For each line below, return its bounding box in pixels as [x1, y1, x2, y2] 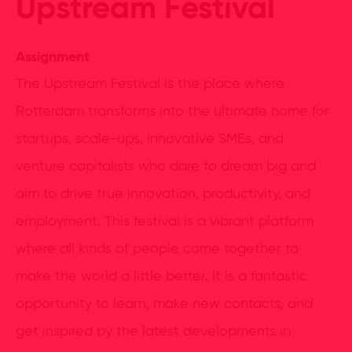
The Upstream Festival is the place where [16, 77, 284, 91]
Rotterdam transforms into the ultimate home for [16, 104, 329, 119]
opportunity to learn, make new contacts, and [16, 297, 313, 311]
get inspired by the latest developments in [16, 324, 291, 339]
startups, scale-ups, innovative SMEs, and [16, 132, 284, 146]
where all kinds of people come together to [16, 242, 299, 256]
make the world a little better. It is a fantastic [16, 269, 307, 284]
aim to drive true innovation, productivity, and [16, 187, 310, 201]
